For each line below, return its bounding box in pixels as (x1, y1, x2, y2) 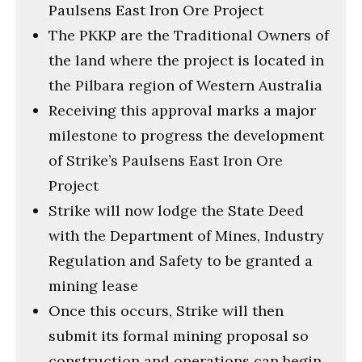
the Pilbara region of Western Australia (48, 75, 322, 95)
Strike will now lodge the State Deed (48, 200, 304, 220)
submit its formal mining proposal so (48, 326, 309, 345)
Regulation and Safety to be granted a (48, 250, 313, 270)
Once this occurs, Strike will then (48, 301, 284, 320)
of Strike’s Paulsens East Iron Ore (48, 150, 283, 170)
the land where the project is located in (48, 50, 324, 69)
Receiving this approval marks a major (48, 100, 316, 120)
